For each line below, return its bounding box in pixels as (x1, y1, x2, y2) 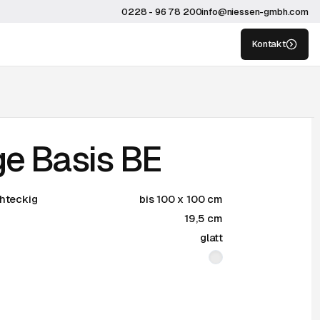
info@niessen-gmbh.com (201, 6, 309, 17)
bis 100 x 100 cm (139, 193, 223, 205)
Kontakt (252, 39, 286, 49)
